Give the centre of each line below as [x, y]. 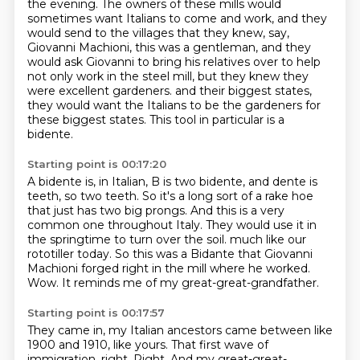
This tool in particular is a [217, 120]
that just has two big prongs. [108, 211]
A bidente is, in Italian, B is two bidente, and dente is [172, 182]
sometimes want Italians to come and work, [152, 18]
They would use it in [261, 225]
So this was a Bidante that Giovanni [213, 254]
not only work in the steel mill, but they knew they [168, 76]
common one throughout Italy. [116, 225]
